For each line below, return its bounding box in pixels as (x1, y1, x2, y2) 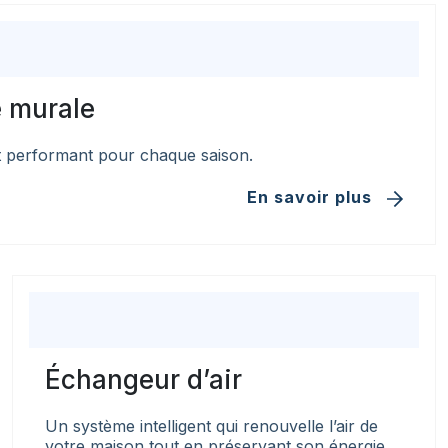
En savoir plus (247, 187, 377, 207)
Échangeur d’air (45, 363, 242, 395)
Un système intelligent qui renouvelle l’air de (45, 415, 378, 436)
